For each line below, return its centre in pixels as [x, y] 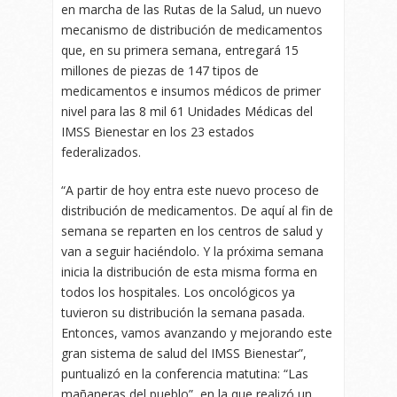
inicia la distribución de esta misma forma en [189, 272]
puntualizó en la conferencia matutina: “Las [185, 374]
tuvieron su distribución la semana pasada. [183, 313]
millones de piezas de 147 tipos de [160, 71]
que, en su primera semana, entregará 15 [180, 51]
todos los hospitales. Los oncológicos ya [178, 292]
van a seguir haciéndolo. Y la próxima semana [192, 252]
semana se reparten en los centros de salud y [192, 231]
